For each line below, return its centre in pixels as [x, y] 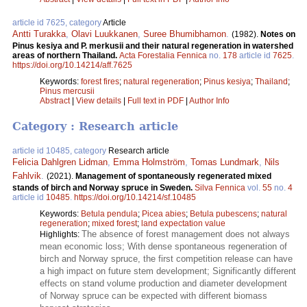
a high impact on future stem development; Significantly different [168, 271]
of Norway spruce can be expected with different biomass [153, 296]
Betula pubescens [223, 214]
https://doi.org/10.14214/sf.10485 [135, 198]
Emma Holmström [149, 162]
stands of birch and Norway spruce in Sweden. [103, 188]
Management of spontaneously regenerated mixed [173, 176]
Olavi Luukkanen [105, 34]
